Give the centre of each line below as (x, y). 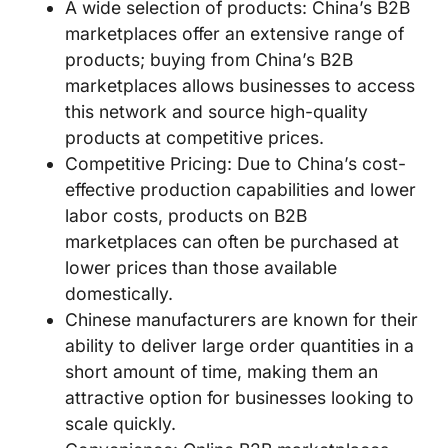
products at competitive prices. (194, 138)
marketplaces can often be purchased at (232, 242)
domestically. (119, 294)
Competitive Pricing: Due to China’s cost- (235, 164)
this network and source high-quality (216, 112)
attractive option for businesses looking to (239, 398)
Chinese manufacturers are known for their (241, 320)
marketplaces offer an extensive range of (234, 34)
